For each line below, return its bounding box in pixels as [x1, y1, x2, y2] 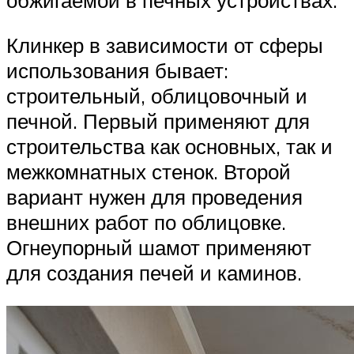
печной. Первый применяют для [6, 108, 310, 134]
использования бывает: [6, 58, 228, 84]
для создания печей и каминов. [6, 260, 302, 286]
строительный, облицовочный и [6, 83, 307, 109]
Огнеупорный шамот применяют [6, 235, 311, 261]
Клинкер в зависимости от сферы [6, 32, 323, 58]
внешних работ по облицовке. [6, 209, 286, 235]
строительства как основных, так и [6, 134, 333, 160]
